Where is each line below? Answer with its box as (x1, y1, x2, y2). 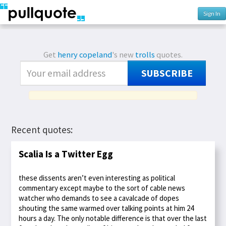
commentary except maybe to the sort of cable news (19, 183, 186, 193)
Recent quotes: (11, 123, 73, 136)
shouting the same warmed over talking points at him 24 (19, 203, 194, 213)
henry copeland (58, 49, 112, 60)
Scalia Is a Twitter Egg (19, 147, 114, 160)
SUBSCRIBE (141, 67, 193, 80)
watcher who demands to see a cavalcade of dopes (19, 193, 180, 203)
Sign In (203, 10, 220, 17)
